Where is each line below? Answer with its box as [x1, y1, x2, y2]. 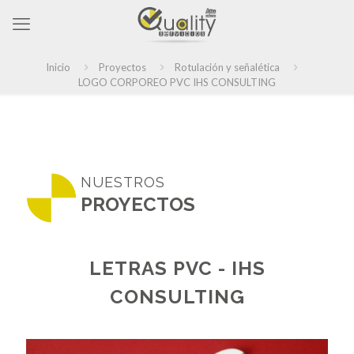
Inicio [46, 61, 70, 73]
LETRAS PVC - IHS [88, 257, 265, 281]
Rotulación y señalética [175, 61, 280, 73]
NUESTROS [80, 174, 165, 190]
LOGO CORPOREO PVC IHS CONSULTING [78, 76, 276, 88]
